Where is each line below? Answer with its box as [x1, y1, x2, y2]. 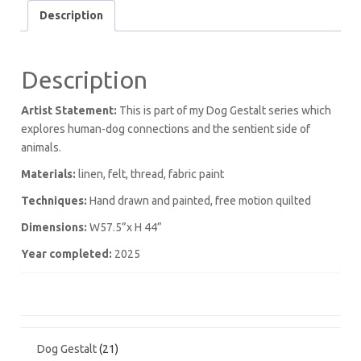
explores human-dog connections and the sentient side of [21, 122, 310, 135]
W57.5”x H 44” [87, 220, 162, 234]
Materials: [21, 167, 76, 180]
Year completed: [21, 247, 112, 260]
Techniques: [21, 193, 87, 207]
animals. [21, 140, 61, 154]
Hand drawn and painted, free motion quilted [87, 193, 311, 207]
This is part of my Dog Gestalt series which [117, 103, 331, 117]
